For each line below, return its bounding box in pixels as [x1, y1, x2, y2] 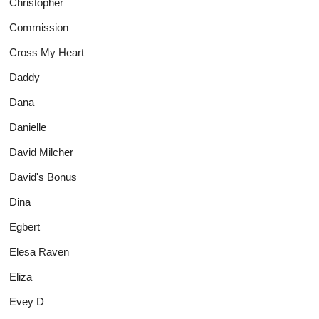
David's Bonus [9, 170, 78, 183]
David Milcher [9, 145, 74, 158]
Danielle [9, 120, 47, 133]
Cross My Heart [9, 46, 85, 58]
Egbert [9, 220, 41, 233]
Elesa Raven [9, 245, 70, 258]
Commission [9, 21, 69, 33]
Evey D [9, 295, 45, 308]
